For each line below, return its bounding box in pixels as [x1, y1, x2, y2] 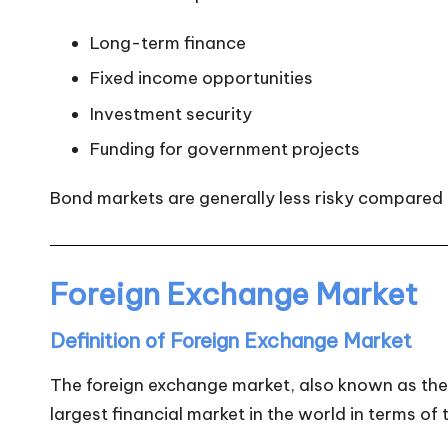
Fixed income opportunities [90, 67, 313, 90]
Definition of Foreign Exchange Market [50, 328, 412, 354]
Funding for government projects [90, 138, 360, 161]
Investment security [90, 102, 252, 125]
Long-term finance [90, 31, 246, 54]
